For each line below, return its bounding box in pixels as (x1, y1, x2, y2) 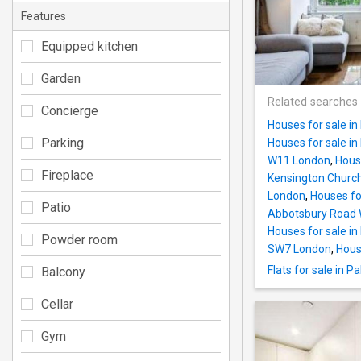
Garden (41, 70, 81, 86)
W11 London (268, 154, 330, 168)
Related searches (268, 95, 358, 110)
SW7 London (268, 243, 331, 256)
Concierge (41, 102, 98, 118)
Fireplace (41, 167, 93, 183)
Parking (41, 135, 84, 151)
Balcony (41, 263, 85, 280)
